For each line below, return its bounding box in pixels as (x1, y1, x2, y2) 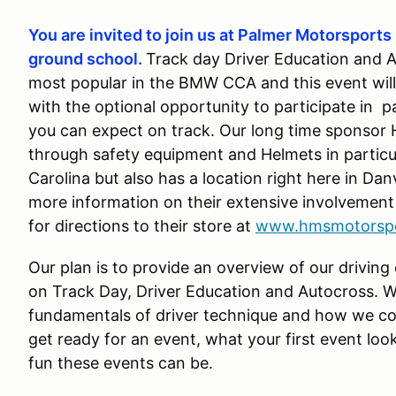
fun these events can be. (28, 354, 213, 373)
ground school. (28, 49, 146, 69)
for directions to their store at (28, 217, 255, 236)
